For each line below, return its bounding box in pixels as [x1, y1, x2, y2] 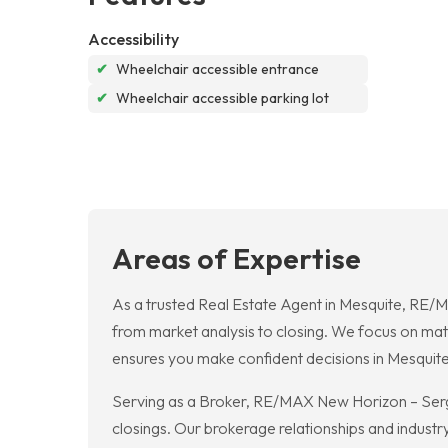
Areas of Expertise [112, 239, 361, 276]
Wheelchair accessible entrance [116, 59, 319, 78]
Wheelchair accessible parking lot [116, 88, 329, 107]
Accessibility [88, 28, 179, 49]
